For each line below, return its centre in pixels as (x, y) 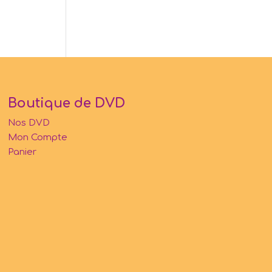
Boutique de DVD (66, 103)
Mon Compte (37, 137)
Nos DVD (29, 123)
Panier (22, 152)
